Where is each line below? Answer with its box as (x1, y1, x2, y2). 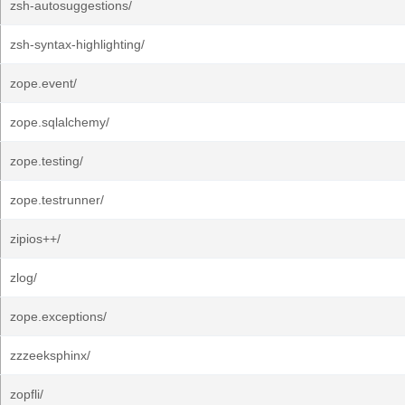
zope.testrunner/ (10, 193, 104, 207)
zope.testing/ (10, 154, 83, 168)
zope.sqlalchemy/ (10, 115, 109, 129)
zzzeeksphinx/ (10, 348, 90, 363)
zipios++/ (10, 231, 61, 246)
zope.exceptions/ (10, 309, 107, 324)
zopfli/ (10, 387, 43, 401)
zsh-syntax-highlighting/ (10, 37, 145, 52)
